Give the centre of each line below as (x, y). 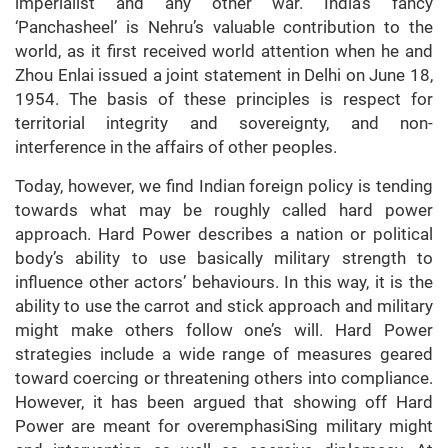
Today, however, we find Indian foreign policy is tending (224, 186)
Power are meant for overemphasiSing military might (224, 426)
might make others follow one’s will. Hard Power (224, 330)
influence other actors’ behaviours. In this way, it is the (224, 282)
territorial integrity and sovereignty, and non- (224, 123)
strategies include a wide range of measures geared (224, 354)
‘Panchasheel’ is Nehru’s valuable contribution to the (224, 27)
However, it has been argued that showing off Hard (224, 402)
